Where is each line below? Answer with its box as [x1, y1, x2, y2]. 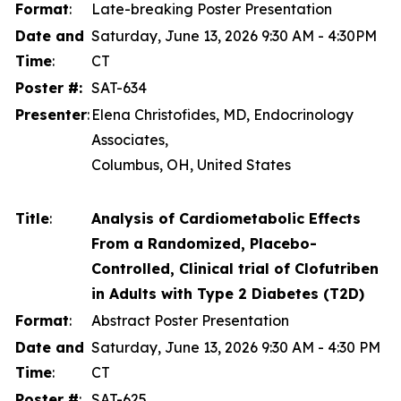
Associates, [91, 131, 168, 149]
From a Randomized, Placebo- [91, 235, 317, 252]
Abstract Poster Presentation [91, 311, 289, 329]
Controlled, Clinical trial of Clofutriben [91, 260, 379, 277]
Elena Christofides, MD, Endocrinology [91, 106, 354, 124]
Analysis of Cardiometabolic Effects [91, 209, 361, 227]
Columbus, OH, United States [91, 156, 291, 174]
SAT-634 [91, 79, 147, 97]
